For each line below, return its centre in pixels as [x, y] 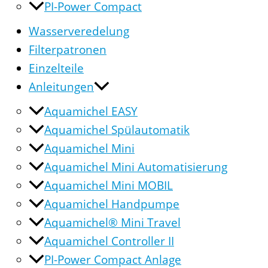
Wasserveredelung [79, 31]
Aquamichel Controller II [109, 241]
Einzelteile [56, 68]
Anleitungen [61, 87]
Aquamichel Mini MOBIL [109, 185]
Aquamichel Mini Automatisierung [136, 167]
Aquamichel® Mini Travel [112, 223]
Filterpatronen [68, 50]
